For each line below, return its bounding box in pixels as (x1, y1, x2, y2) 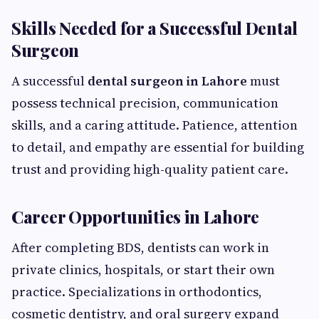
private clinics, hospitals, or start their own (11, 261, 275, 278)
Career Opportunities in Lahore (11, 205, 259, 228)
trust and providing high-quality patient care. (11, 160, 288, 178)
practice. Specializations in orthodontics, (11, 283, 262, 300)
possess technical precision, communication (11, 94, 278, 112)
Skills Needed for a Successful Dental (11, 16, 298, 39)
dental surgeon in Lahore (88, 72, 247, 90)
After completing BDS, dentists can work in (11, 239, 269, 256)
